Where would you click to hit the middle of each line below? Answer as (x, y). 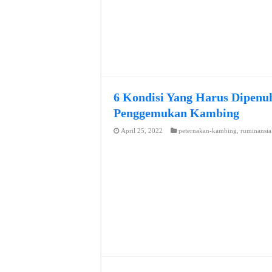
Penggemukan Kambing (176, 113)
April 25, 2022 (142, 131)
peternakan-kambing (208, 131)
